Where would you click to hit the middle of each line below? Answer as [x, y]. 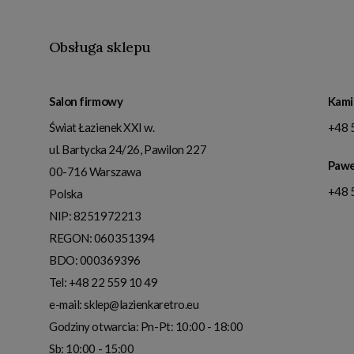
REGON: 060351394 [102, 237]
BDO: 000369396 [95, 260]
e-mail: [67, 304]
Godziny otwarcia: [95, 326]
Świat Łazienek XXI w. [102, 127]
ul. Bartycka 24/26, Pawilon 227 [128, 149]
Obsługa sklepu [100, 47]
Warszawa [115, 171]
